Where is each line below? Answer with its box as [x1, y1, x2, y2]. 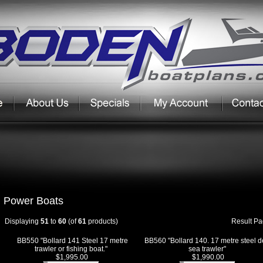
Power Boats [4, 195, 63, 207]
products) [86, 217, 118, 225]
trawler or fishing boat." [34, 245, 107, 253]
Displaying [5, 217, 41, 225]
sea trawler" [188, 245, 226, 253]
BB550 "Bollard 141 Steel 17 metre [17, 237, 128, 245]
